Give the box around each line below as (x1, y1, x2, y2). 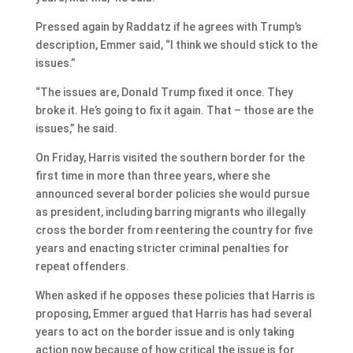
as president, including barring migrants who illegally (35, 205, 306, 218)
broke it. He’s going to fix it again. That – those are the (35, 103, 314, 117)
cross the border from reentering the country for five (35, 223, 313, 236)
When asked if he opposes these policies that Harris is (35, 288, 315, 302)
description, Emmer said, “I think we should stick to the (35, 38, 318, 51)
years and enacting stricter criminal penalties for (35, 241, 289, 255)
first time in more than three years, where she (35, 169, 270, 182)
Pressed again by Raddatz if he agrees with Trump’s (35, 20, 302, 33)
